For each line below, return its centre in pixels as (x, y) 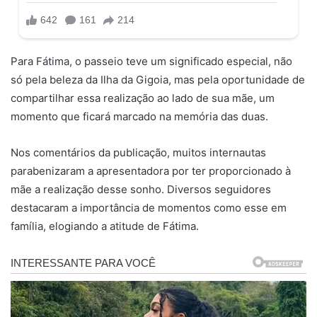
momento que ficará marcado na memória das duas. (139, 116)
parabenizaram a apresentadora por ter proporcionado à (151, 171)
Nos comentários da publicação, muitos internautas (138, 152)
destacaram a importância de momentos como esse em (149, 207)
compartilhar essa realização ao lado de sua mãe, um (143, 98)
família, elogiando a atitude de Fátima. (105, 226)
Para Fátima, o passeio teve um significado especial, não (151, 61)
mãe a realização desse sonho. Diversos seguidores (141, 189)
